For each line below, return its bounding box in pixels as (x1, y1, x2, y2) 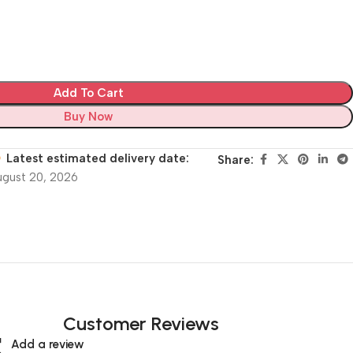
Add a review (11, 336, 85, 351)
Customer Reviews (63, 311, 220, 335)
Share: (217, 152, 254, 167)
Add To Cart (53, 85, 124, 100)
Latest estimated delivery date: (6, 150, 190, 165)
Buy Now (64, 109, 113, 124)
